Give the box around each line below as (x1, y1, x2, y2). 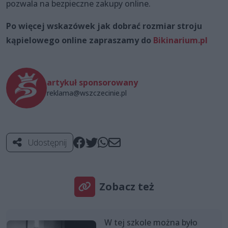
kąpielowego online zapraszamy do (6, 34, 153, 46)
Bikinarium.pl (153, 34, 208, 46)
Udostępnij (26, 136, 67, 148)
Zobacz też (99, 179, 154, 193)
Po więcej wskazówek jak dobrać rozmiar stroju (6, 20, 202, 32)
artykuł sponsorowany (47, 76, 138, 88)
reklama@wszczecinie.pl (47, 88, 127, 98)
